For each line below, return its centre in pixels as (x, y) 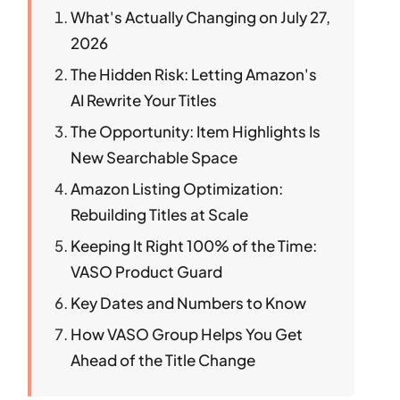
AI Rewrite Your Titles (144, 100)
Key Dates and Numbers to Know (189, 302)
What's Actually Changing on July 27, (201, 17)
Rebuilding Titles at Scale (160, 214)
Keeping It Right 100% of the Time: (194, 245)
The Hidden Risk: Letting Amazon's (194, 74)
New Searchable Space (154, 157)
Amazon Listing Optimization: (177, 188)
